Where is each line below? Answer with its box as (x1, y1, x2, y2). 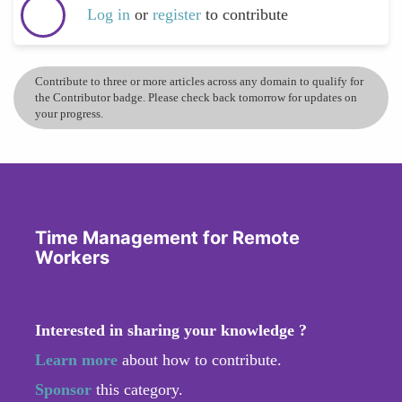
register (153, 5, 205, 24)
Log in (87, 5, 130, 24)
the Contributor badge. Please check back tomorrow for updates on (35, 90, 357, 104)
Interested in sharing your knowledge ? (35, 320, 307, 339)
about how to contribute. (118, 350, 282, 369)
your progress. (35, 106, 103, 120)
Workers (35, 246, 109, 268)
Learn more (35, 350, 118, 369)
